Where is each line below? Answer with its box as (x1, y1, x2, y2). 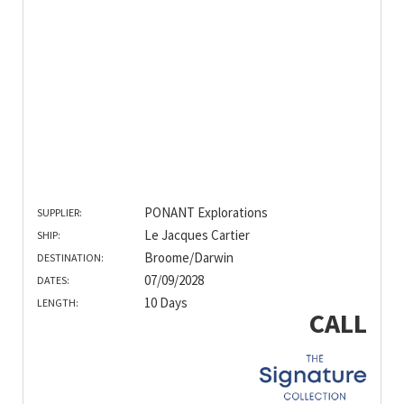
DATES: (37, 272, 69, 287)
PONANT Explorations (143, 203, 268, 221)
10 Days (143, 293, 188, 311)
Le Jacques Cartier (143, 225, 250, 243)
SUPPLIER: (37, 205, 82, 219)
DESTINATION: (37, 250, 104, 264)
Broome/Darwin (143, 248, 234, 266)
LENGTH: (37, 295, 78, 309)
